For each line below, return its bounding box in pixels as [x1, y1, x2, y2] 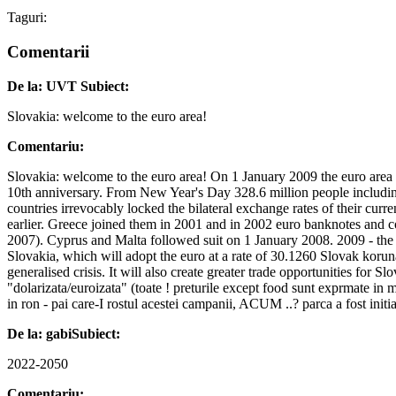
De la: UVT [7, 78, 80, 94]
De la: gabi [7, 325, 72, 341]
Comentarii [7, 42, 89, 61]
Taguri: [7, 10, 47, 26]
